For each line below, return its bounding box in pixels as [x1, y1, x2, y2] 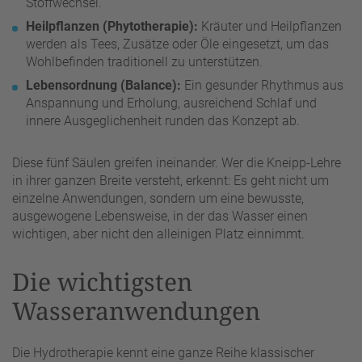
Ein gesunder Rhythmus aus [181, 78, 343, 94]
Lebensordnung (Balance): [26, 78, 181, 94]
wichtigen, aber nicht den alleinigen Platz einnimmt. [12, 226, 305, 242]
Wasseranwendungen [12, 294, 260, 328]
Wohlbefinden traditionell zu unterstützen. [26, 54, 263, 70]
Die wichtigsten [12, 265, 192, 299]
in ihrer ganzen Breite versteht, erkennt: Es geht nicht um [12, 173, 329, 189]
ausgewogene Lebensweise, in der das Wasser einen [12, 208, 308, 225]
